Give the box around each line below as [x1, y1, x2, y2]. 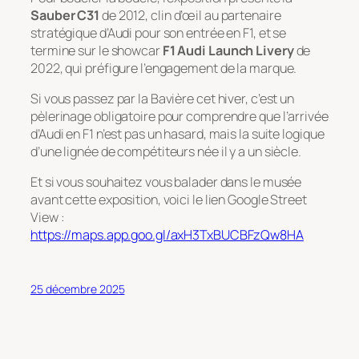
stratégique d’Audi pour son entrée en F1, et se [30, 23, 287, 42]
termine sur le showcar [30, 41, 163, 59]
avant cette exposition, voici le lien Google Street [30, 191, 307, 209]
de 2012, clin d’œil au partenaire [99, 6, 281, 24]
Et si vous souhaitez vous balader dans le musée [30, 173, 302, 192]
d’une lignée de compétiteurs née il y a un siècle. [30, 143, 301, 161]
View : [30, 208, 65, 227]
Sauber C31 [30, 6, 99, 24]
